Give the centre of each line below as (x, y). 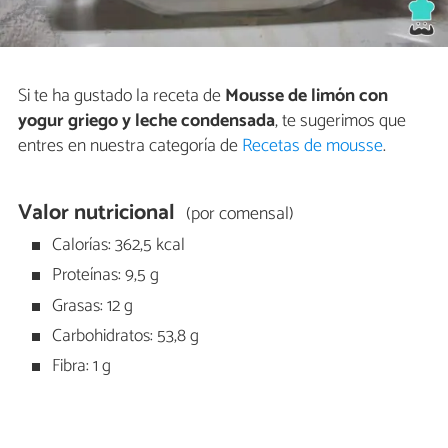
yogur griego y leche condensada (146, 121)
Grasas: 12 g (91, 306)
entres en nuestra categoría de (130, 146)
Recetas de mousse (312, 146)
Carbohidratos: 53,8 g (124, 336)
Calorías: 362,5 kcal (117, 245)
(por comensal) (239, 214)
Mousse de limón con (306, 96)
